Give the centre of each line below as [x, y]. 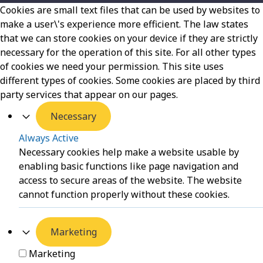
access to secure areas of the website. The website [130, 181]
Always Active [49, 138]
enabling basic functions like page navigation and [129, 166]
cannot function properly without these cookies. [124, 195]
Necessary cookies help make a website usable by [129, 152]
